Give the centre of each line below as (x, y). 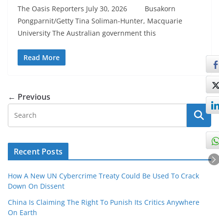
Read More (42, 57)
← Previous (29, 97)
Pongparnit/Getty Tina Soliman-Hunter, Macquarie (100, 21)
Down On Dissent (36, 186)
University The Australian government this (87, 33)
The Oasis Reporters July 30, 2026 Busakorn (97, 8)
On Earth (22, 212)
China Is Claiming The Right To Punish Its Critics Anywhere (104, 202)
